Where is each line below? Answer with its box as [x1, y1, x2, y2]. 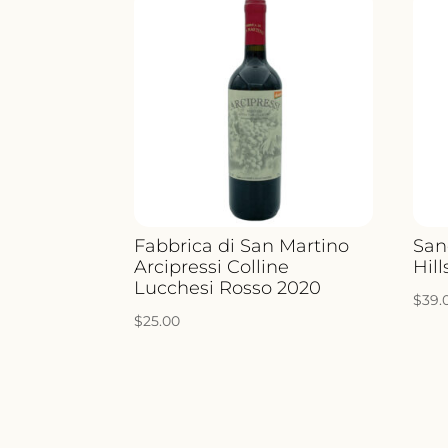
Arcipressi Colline [134, 255, 290, 278]
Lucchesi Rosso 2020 [134, 276, 322, 299]
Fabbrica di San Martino [134, 234, 350, 257]
